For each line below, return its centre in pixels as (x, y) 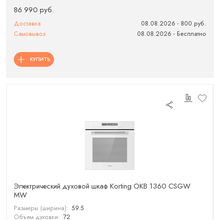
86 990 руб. (34, 10)
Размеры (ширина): (41, 208)
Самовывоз (30, 34)
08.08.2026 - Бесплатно (171, 34)
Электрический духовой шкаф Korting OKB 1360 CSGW (102, 186)
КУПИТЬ (40, 59)
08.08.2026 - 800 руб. (173, 24)
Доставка (27, 24)
